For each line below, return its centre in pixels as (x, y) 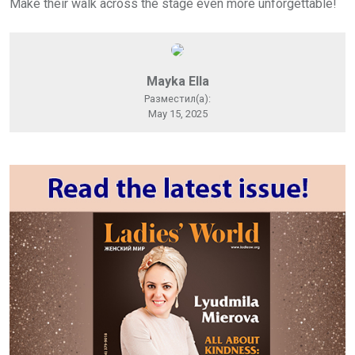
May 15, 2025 (177, 113)
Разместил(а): (177, 98)
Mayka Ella (177, 81)
